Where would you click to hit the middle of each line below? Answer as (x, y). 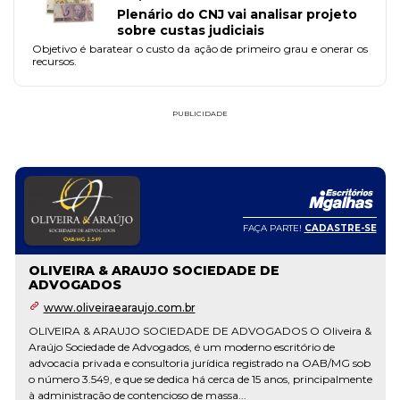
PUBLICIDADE (200, 113)
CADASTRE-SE (340, 228)
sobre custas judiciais (191, 30)
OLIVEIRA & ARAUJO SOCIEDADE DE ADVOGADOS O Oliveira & (200, 331)
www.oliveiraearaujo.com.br (119, 308)
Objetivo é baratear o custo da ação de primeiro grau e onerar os (200, 49)
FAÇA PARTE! (273, 228)
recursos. (54, 61)
